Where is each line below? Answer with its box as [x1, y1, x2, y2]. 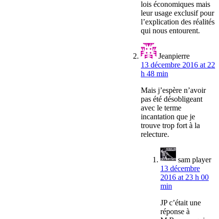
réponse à [160, 207, 190, 216]
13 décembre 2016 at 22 [141, 61, 215, 69]
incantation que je [141, 112, 195, 121]
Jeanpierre [158, 52, 190, 61]
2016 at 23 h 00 [160, 173, 209, 182]
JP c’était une [160, 198, 201, 207]
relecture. [141, 130, 169, 139]
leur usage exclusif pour [141, 9, 214, 18]
